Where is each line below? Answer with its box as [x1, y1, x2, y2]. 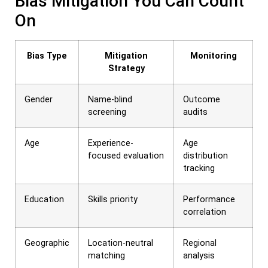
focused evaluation [88, 151, 164, 162]
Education [25, 194, 64, 205]
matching [88, 251, 125, 261]
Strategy [108, 63, 145, 74]
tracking [183, 163, 215, 174]
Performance [183, 194, 235, 205]
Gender [25, 95, 53, 105]
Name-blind [88, 95, 132, 105]
